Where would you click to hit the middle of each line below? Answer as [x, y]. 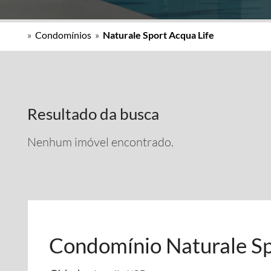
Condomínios [63, 35]
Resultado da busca [93, 114]
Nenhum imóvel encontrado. [100, 142]
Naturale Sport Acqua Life [158, 35]
